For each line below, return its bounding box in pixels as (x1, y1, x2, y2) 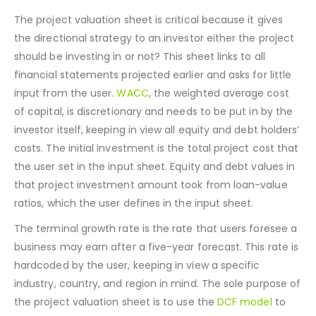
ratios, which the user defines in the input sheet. (14, 231, 254, 245)
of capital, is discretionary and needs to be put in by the (14, 139, 293, 154)
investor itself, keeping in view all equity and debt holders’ (14, 157, 300, 172)
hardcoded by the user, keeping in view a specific (14, 293, 260, 308)
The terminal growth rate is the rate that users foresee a (14, 256, 297, 271)
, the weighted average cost (148, 121, 289, 135)
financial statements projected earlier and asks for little (14, 102, 292, 117)
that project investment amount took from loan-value (14, 212, 288, 227)
